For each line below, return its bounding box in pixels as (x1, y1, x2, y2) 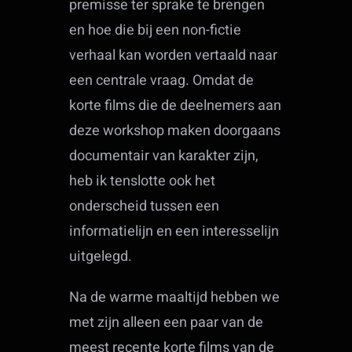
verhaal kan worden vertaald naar (69, 45, 278, 67)
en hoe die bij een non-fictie (69, 20, 242, 42)
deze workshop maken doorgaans (69, 120, 281, 142)
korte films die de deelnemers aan (69, 95, 282, 117)
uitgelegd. (69, 246, 133, 268)
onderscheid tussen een (69, 196, 220, 218)
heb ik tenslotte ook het (69, 170, 216, 192)
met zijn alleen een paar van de (69, 312, 264, 334)
